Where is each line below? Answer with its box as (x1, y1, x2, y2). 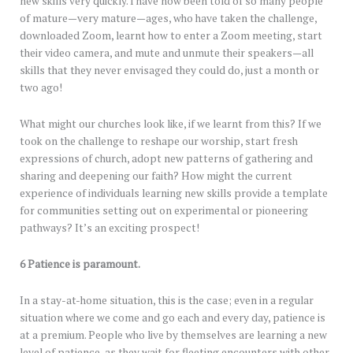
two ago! (20, 80, 62, 95)
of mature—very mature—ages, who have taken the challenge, (20, 11, 317, 26)
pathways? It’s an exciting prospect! (20, 221, 199, 236)
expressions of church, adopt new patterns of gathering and (20, 151, 313, 166)
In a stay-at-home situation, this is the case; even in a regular (20, 293, 314, 308)
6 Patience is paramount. (20, 257, 140, 272)
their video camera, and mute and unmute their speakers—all (20, 46, 314, 61)
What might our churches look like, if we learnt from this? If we (20, 117, 321, 132)
